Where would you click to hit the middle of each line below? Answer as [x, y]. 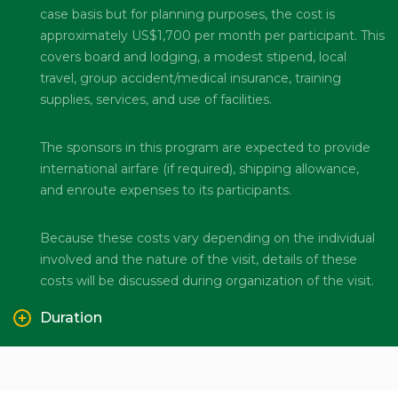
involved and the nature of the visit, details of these [199, 259]
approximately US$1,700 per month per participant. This [212, 35]
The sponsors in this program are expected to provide [205, 147]
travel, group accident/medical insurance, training [191, 78]
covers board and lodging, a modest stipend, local [193, 56]
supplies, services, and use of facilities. [156, 99]
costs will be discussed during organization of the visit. [207, 280]
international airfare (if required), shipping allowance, [199, 168]
